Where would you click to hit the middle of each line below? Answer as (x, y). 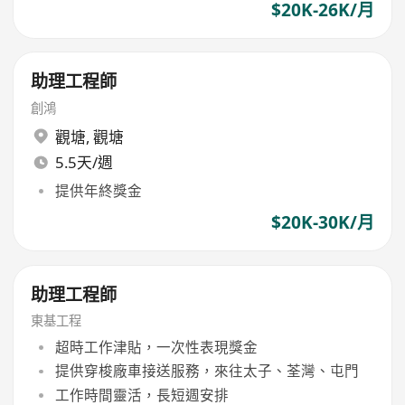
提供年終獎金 (98, 190)
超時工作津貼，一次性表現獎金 (156, 347)
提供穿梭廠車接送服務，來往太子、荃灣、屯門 (207, 371)
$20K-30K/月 (322, 222)
